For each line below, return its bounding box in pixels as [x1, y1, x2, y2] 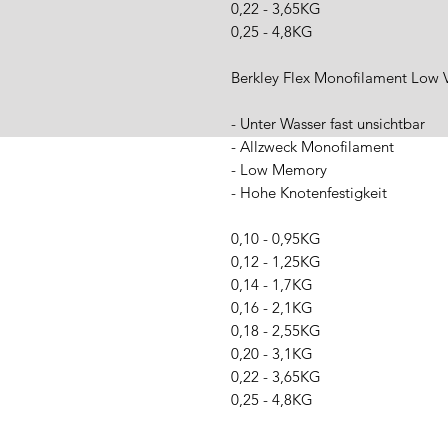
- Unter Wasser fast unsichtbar [231, 114, 425, 133]
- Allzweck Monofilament [231, 137, 394, 156]
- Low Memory [231, 160, 327, 179]
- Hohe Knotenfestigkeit [231, 183, 387, 202]
